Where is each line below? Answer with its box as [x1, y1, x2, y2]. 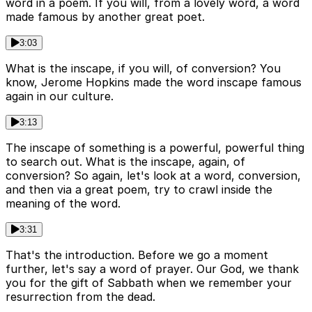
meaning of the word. [6, 196, 120, 210]
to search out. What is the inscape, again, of [6, 154, 245, 169]
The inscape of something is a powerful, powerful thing [6, 140, 304, 155]
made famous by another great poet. [6, 9, 205, 24]
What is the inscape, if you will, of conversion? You [6, 61, 281, 75]
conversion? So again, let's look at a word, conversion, [6, 168, 301, 182]
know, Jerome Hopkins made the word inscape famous [6, 75, 302, 89]
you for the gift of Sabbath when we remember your [6, 275, 292, 290]
